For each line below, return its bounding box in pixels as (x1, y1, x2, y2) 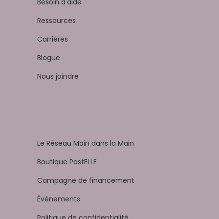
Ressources (37, 16, 76, 26)
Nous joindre (37, 71, 79, 82)
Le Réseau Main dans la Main (37, 138, 134, 149)
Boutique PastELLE (37, 157, 97, 167)
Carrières (37, 34, 68, 44)
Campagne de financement (37, 175, 134, 186)
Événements (37, 194, 80, 204)
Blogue (37, 53, 60, 63)
